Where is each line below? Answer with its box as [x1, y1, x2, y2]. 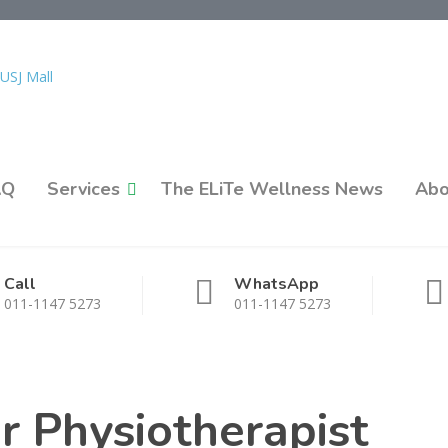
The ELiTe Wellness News [161, 177, 383, 201]
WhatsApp [234, 273, 319, 295]
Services [47, 177, 120, 201]
